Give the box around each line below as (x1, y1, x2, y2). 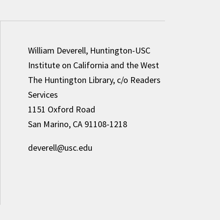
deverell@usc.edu (27, 142, 92, 153)
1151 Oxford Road (27, 104, 95, 115)
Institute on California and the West (27, 59, 159, 71)
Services (27, 89, 58, 100)
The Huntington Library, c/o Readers (27, 74, 161, 85)
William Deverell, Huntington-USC (27, 45, 150, 56)
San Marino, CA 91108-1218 (27, 118, 127, 130)
